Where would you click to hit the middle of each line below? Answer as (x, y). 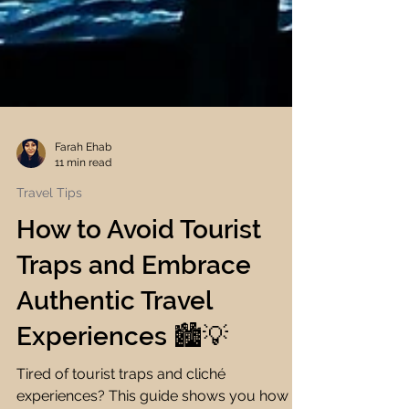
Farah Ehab (83, 235)
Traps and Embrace (134, 353)
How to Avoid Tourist (139, 317)
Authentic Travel (114, 388)
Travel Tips (49, 280)
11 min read (83, 250)
